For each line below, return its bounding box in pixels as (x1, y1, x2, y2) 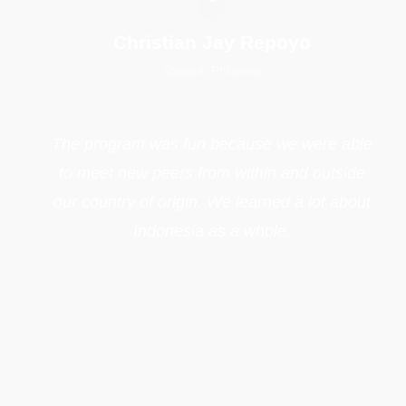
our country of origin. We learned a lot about (53, 193, 371, 212)
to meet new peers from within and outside (59, 164, 365, 183)
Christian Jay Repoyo (113, 32, 311, 53)
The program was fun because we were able (52, 135, 372, 154)
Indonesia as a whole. (133, 222, 291, 241)
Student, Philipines (162, 64, 262, 79)
